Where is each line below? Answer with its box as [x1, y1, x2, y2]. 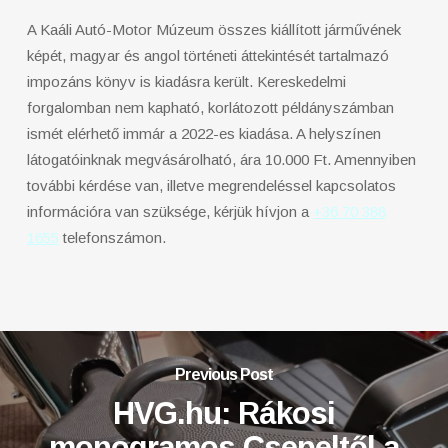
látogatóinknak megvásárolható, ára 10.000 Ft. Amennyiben [26, 151, 416, 168]
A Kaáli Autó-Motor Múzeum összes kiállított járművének [26, 21, 401, 38]
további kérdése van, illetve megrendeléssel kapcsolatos [26, 177, 396, 194]
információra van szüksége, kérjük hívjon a [26, 203, 313, 220]
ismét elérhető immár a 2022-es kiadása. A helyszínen [26, 125, 381, 142]
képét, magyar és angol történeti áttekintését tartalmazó [26, 47, 389, 64]
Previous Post [174, 366, 273, 383]
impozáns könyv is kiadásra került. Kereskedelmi [26, 73, 346, 90]
